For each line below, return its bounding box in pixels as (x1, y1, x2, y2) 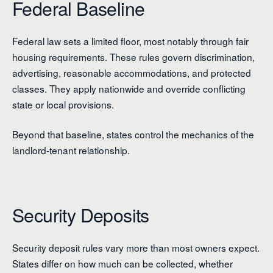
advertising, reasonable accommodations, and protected (12, 65, 251, 79)
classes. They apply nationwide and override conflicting (12, 81, 246, 95)
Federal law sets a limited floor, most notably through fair (12, 34, 249, 48)
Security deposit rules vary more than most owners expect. (12, 241, 260, 255)
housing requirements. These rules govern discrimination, (12, 49, 255, 63)
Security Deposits (12, 201, 149, 229)
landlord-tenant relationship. (12, 143, 130, 157)
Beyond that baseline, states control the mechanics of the (12, 127, 254, 141)
